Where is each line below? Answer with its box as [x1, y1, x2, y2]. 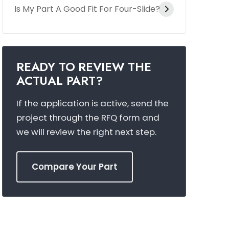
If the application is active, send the [16, 97, 169, 109]
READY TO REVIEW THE [16, 58, 151, 76]
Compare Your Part [32, 160, 118, 173]
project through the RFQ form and [16, 111, 160, 124]
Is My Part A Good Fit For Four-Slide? [14, 3, 161, 15]
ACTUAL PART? [16, 72, 103, 89]
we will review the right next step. [16, 125, 157, 138]
